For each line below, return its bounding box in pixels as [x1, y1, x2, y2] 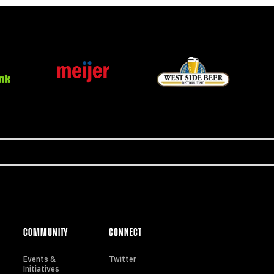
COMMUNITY [23, 228, 68, 239]
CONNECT [109, 228, 142, 239]
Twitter [109, 255, 137, 264]
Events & [23, 255, 56, 264]
